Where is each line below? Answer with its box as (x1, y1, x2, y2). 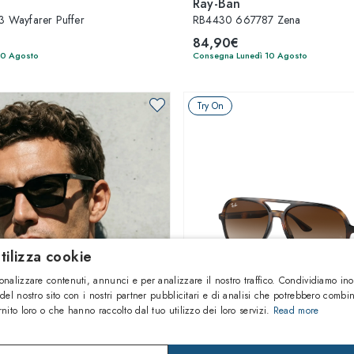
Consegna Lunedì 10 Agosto (193, 49, 307, 62)
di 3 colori (291, 321, 337, 335)
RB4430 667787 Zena (193, 12, 301, 28)
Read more (273, 303, 319, 318)
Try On (197, 99, 224, 113)
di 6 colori (22, 321, 68, 335)
